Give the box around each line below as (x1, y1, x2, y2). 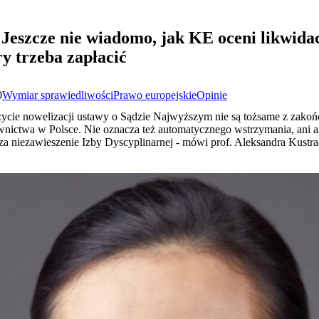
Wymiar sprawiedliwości (2, 88, 113, 101)
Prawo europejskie (113, 88, 197, 101)
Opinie (197, 88, 227, 101)
